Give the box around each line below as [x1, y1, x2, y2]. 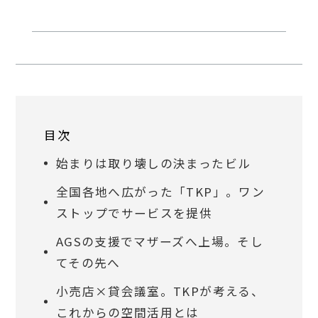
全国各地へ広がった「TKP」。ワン [56, 183, 265, 201]
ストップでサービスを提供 [56, 204, 213, 222]
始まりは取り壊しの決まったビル [56, 155, 251, 172]
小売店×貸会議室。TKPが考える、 [56, 283, 264, 300]
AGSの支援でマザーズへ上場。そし [56, 233, 263, 251]
